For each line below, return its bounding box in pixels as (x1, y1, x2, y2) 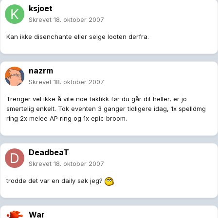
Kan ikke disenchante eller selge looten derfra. (6, 33, 149, 41)
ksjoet (29, 3, 53, 14)
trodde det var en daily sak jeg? (6, 177, 105, 185)
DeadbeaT (29, 147, 69, 158)
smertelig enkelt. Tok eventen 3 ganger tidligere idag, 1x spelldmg (6, 105, 206, 113)
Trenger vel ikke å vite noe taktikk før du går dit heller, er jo (6, 95, 187, 103)
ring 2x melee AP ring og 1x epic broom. (6, 114, 127, 123)
